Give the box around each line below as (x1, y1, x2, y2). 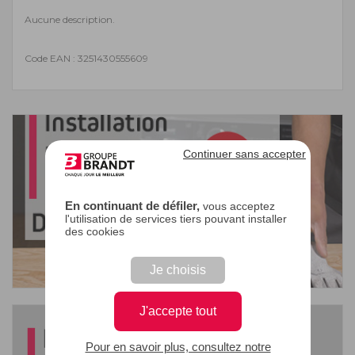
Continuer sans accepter (182, 147, 306, 160)
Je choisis (149, 262, 206, 277)
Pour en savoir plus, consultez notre (85, 339, 270, 353)
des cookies (64, 224, 124, 238)
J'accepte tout (139, 303, 216, 318)
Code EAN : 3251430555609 (25, 52, 148, 64)
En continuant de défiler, (64, 198, 200, 212)
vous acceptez (199, 199, 275, 212)
